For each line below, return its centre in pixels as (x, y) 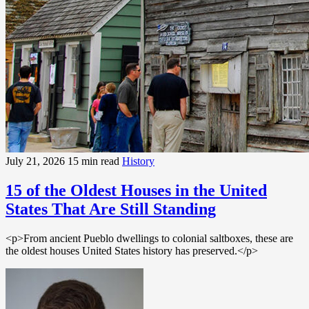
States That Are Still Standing (111, 209)
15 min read (95, 161)
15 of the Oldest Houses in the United (136, 191)
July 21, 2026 (37, 161)
